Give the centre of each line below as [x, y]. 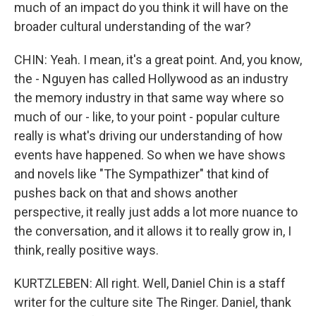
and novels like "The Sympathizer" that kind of [142, 174]
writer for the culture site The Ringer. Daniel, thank [153, 302]
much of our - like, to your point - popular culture [147, 117]
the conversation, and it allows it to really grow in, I [153, 231]
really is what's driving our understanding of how [148, 136]
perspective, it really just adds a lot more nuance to [156, 212]
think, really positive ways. [86, 250]
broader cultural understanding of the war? [133, 26]
